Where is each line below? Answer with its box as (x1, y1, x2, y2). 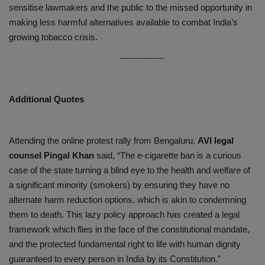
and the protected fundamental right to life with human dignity (9, 239, 241, 250)
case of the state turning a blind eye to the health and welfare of (9, 165, 250, 176)
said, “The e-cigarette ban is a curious (96, 150, 241, 161)
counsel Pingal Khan (9, 150, 96, 161)
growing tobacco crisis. (9, 32, 98, 43)
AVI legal (198, 135, 234, 146)
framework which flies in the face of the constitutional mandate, (9, 224, 250, 235)
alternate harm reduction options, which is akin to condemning (9, 195, 246, 205)
